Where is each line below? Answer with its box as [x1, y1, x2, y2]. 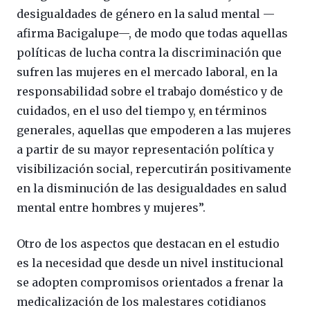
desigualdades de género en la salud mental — [17, 6, 275, 21]
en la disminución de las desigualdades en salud [17, 181, 286, 195]
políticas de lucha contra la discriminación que [17, 45, 282, 60]
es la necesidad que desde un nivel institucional [17, 255, 284, 270]
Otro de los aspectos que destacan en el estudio [17, 236, 280, 250]
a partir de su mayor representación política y [17, 142, 274, 156]
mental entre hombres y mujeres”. [17, 200, 206, 215]
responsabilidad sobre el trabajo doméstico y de [17, 84, 283, 98]
